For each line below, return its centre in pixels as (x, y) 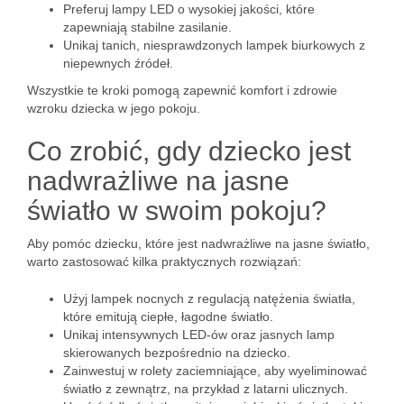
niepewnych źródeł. (118, 63)
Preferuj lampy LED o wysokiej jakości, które (189, 9)
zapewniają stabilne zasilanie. (147, 27)
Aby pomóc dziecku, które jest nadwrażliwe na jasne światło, (198, 243)
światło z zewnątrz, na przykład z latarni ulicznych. (206, 389)
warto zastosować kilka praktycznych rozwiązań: (164, 262)
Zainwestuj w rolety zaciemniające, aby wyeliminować (215, 371)
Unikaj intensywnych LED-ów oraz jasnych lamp (199, 335)
